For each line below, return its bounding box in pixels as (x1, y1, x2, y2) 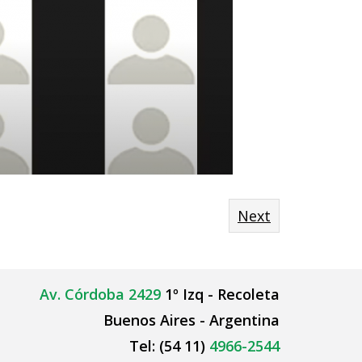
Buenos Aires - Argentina (103, 310, 280, 330)
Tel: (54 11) (128, 336, 209, 356)
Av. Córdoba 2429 (39, 284, 161, 304)
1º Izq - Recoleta (160, 284, 280, 304)
